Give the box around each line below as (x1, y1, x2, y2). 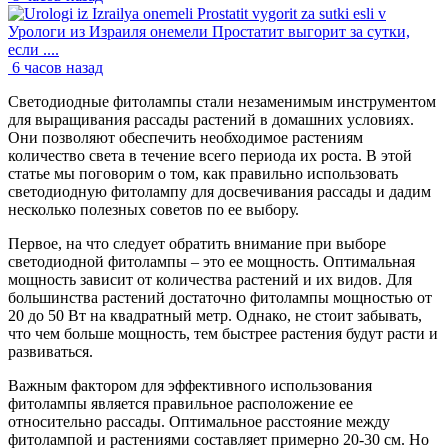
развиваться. (8, 343, 93, 361)
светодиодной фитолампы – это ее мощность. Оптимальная (8, 253, 415, 271)
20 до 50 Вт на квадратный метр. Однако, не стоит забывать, (8, 307, 422, 325)
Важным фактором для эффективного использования (8, 377, 372, 395)
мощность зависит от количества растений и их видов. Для (8, 271, 412, 289)
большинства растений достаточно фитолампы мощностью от (8, 289, 432, 307)
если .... (8, 41, 59, 59)
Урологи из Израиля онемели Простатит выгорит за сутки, (8, 23, 410, 41)
